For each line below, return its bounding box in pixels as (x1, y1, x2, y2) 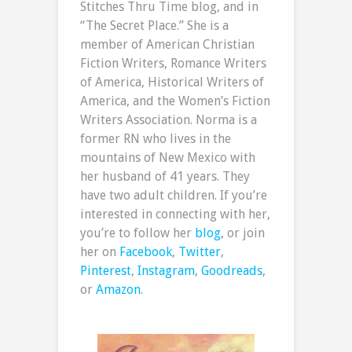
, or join (221, 225, 265, 241)
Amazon (96, 282, 141, 298)
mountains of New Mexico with (80, 150, 255, 166)
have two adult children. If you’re (80, 188, 267, 203)
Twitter (178, 244, 221, 260)
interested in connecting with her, (80, 207, 270, 222)
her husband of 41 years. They (80, 169, 250, 185)
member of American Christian (80, 37, 255, 53)
